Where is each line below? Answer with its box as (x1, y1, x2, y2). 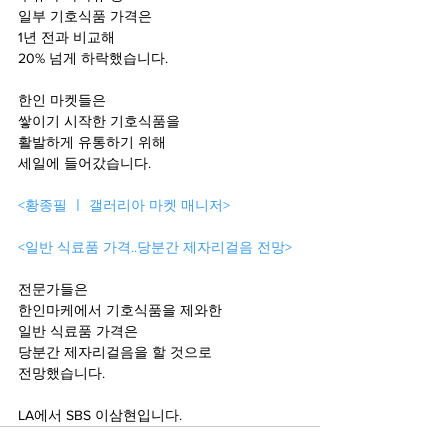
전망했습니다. (18, 365, 105, 381)
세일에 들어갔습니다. (18, 155, 151, 171)
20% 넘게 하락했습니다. (18, 50, 168, 66)
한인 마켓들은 (18, 92, 106, 108)
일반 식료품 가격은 (18, 323, 138, 339)
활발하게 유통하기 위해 (18, 134, 166, 150)
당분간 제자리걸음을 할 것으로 (18, 344, 212, 360)
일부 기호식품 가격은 (18, 8, 152, 24)
